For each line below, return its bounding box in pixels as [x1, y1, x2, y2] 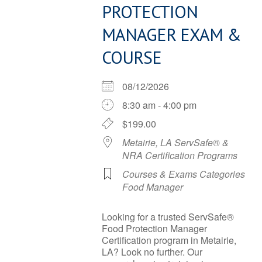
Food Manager [122, 180, 183, 194]
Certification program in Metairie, [102, 233, 236, 247]
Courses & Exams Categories [122, 167, 245, 181]
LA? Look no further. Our [102, 245, 202, 258]
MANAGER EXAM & [102, 23, 241, 46]
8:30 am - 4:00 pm [122, 98, 196, 112]
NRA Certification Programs [122, 149, 237, 162]
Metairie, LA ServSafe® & [122, 136, 229, 149]
